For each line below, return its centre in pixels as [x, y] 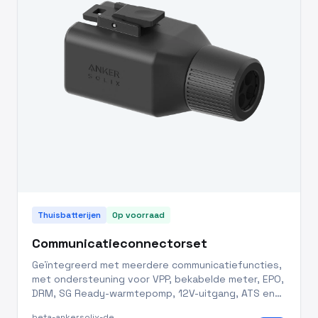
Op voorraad [138, 215]
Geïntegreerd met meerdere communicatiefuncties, [157, 264]
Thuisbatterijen [69, 215]
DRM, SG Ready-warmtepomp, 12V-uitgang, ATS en [153, 293]
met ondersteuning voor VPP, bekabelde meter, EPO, [158, 279]
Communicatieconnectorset [120, 243]
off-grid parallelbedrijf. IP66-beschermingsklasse [149, 307]
